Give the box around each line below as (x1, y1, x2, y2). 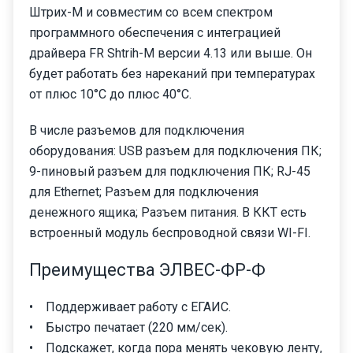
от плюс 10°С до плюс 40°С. (29, 86, 191, 102)
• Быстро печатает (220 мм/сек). (29, 319, 228, 335)
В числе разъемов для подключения (29, 122, 244, 138)
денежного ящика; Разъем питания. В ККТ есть (29, 204, 307, 220)
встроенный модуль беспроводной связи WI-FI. (29, 225, 314, 240)
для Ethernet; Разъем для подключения (29, 184, 258, 199)
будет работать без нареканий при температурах (29, 65, 315, 81)
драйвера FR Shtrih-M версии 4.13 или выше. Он (29, 45, 312, 61)
